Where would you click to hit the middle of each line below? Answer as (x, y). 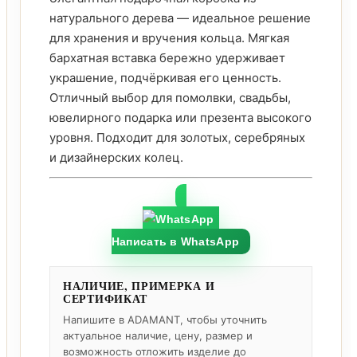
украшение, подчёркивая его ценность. (165, 78)
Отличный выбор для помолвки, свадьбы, (170, 98)
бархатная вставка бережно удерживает (167, 58)
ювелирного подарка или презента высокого (180, 118)
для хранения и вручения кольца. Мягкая (169, 38)
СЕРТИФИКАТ (105, 298)
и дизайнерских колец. (116, 157)
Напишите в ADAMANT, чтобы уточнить (165, 320)
